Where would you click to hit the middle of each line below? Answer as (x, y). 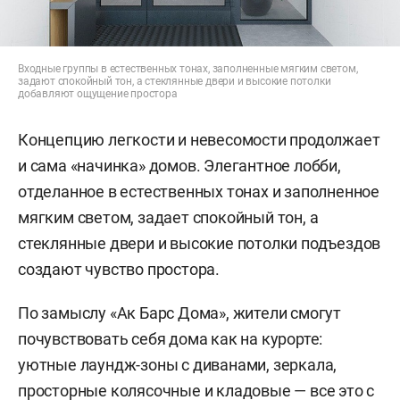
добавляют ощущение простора (98, 93)
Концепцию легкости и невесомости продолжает (199, 139)
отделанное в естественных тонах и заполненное (199, 191)
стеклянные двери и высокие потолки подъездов (200, 243)
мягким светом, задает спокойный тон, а (168, 217)
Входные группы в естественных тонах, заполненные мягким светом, (188, 68)
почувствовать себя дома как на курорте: (171, 338)
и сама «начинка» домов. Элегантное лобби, (179, 165)
